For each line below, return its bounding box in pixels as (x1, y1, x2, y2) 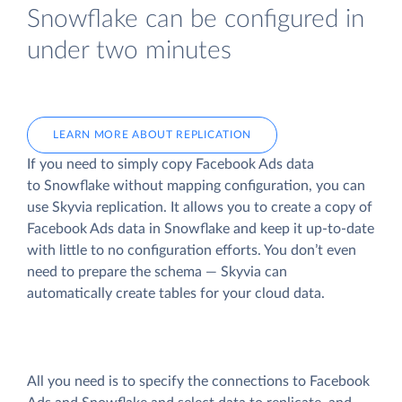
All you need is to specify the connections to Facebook (27, 374, 370, 389)
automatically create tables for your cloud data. (27, 285, 325, 301)
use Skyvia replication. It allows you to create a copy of (27, 199, 372, 214)
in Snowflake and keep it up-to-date (145, 221, 374, 236)
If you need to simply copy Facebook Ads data (27, 156, 314, 171)
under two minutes (27, 38, 232, 65)
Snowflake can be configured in (27, 6, 364, 33)
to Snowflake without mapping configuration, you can (27, 178, 365, 193)
